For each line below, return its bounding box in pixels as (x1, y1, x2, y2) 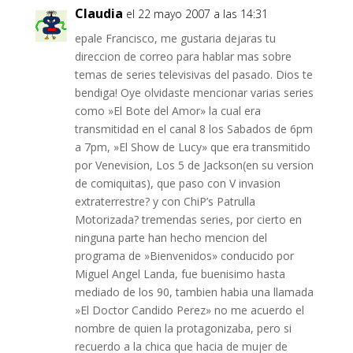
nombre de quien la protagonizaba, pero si (74, 321, 292, 336)
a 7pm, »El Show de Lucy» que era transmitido (74, 139, 310, 155)
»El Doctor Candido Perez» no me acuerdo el (74, 303, 304, 318)
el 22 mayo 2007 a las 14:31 (125, 6, 268, 22)
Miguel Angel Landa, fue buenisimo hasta (74, 266, 285, 282)
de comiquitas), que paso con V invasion (74, 176, 281, 191)
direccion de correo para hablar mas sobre (74, 49, 292, 65)
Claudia (74, 5, 123, 23)
